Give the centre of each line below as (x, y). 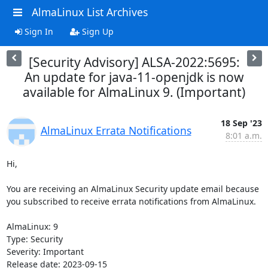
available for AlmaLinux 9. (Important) (134, 92)
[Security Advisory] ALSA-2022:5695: (134, 62)
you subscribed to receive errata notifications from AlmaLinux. (131, 201)
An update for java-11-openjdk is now (134, 77)
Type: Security (34, 239)
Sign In (37, 31)
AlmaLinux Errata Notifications (116, 130)
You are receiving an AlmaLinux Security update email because (133, 188)
